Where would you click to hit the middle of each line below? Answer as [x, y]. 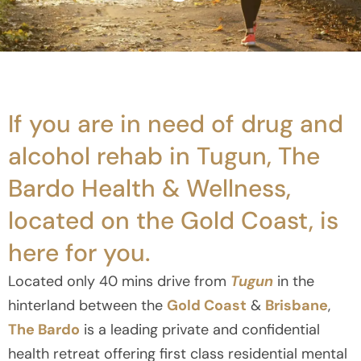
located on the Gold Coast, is [173, 220]
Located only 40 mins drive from [119, 281]
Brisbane [297, 305]
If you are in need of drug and [176, 123]
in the [294, 281]
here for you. [79, 252]
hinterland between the [87, 305]
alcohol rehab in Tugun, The [164, 156]
